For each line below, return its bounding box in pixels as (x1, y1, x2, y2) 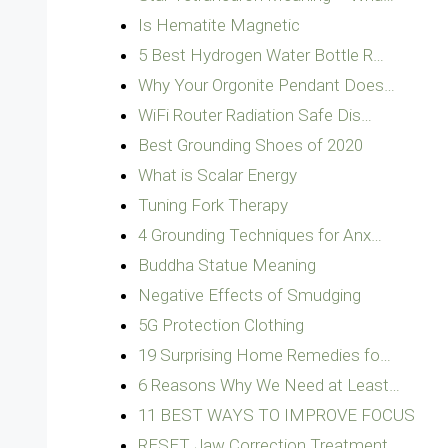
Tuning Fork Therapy (138, 195, 288, 215)
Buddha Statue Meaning (138, 255, 316, 275)
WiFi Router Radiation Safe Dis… (138, 105, 372, 125)
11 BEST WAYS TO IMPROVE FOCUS (138, 405, 415, 425)
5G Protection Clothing (138, 315, 304, 335)
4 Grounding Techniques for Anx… (138, 225, 382, 245)
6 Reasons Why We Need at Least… (138, 375, 400, 395)
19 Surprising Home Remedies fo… (138, 345, 391, 365)
